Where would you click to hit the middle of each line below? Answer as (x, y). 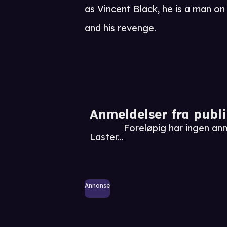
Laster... (107, 137)
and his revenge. (120, 28)
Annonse (97, 185)
